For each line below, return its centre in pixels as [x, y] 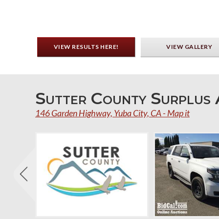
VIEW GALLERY [189, 46]
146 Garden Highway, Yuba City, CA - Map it [112, 113]
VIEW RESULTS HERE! [86, 46]
